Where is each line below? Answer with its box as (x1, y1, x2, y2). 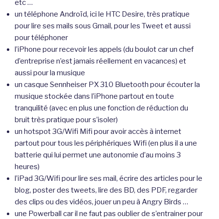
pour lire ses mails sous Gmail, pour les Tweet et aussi (15, 21, 191, 30)
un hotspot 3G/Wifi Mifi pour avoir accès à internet (15, 127, 181, 136)
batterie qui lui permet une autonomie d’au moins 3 (15, 150, 181, 159)
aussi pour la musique (15, 68, 85, 77)
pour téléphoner (15, 33, 68, 42)
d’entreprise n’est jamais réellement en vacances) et (15, 56, 186, 66)
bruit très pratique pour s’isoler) (15, 115, 118, 124)
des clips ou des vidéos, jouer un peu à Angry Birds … (15, 197, 188, 206)
